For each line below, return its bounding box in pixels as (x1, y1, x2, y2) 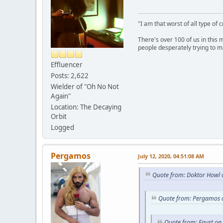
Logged (51, 122, 74, 132)
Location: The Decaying (51, 102, 121, 111)
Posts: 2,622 (51, 71, 89, 80)
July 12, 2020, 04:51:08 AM (138, 152, 204, 160)
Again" (51, 91, 71, 101)
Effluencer (51, 60, 83, 69)
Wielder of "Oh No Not (51, 82, 119, 91)
